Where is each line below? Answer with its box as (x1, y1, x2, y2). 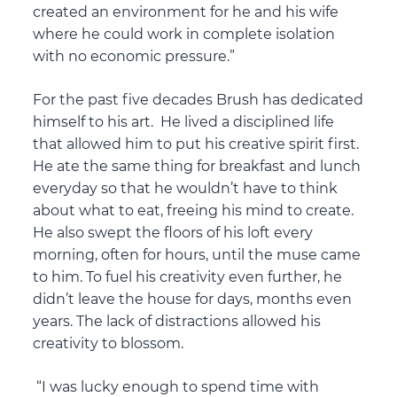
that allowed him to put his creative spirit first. (33, 136, 360, 153)
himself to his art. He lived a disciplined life (33, 113, 335, 131)
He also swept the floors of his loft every (33, 224, 314, 242)
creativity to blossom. (33, 335, 184, 353)
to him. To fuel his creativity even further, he (33, 269, 343, 286)
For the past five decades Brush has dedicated (33, 91, 364, 109)
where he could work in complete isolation (33, 26, 336, 43)
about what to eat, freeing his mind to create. (33, 202, 354, 220)
